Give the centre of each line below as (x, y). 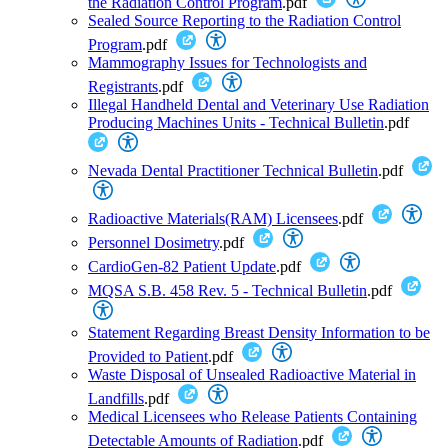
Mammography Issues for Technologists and (227, 62)
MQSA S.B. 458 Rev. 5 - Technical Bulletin (227, 290)
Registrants (123, 86)
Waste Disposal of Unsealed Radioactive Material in (252, 374)
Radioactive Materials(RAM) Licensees (213, 218)
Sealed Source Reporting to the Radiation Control (244, 20)
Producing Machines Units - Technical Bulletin (236, 122)
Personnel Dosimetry (153, 242)
